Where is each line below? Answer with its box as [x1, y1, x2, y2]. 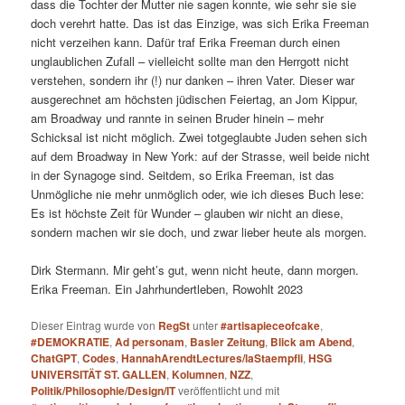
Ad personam [115, 334, 185, 351]
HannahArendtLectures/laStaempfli [121, 350, 304, 367]
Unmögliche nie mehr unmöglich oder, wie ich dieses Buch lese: [31, 185, 365, 202]
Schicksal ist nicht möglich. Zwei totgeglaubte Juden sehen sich [31, 128, 368, 146]
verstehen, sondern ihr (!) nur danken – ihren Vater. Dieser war [31, 71, 355, 89]
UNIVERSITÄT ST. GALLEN [31, 366, 167, 383]
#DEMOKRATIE [31, 334, 110, 351]
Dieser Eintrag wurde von [31, 317, 159, 334]
